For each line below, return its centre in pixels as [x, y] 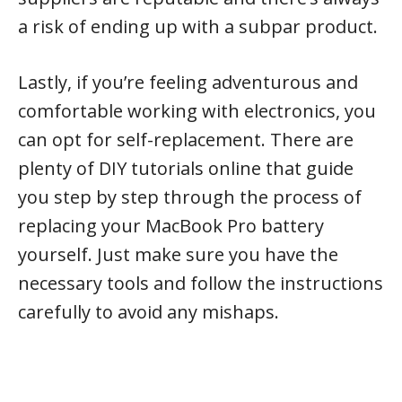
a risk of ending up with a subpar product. [198, 26]
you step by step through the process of [190, 197]
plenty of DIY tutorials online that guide [186, 168]
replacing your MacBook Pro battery [171, 225]
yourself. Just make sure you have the [178, 254]
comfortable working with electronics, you [197, 110]
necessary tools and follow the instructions [201, 283]
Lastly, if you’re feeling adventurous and [188, 82]
